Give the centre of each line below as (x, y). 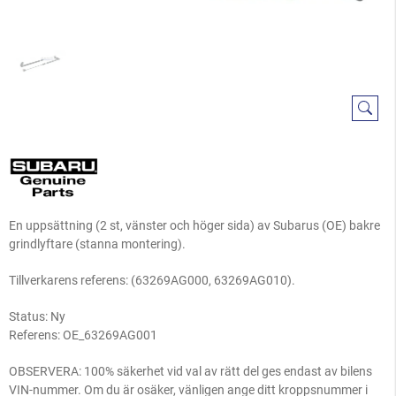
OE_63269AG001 (110, 335)
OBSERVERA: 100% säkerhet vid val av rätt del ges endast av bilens (190, 371)
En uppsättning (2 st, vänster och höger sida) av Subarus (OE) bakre (194, 225)
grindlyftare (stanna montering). (97, 244)
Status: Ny (37, 316)
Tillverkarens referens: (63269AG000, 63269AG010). (152, 280)
